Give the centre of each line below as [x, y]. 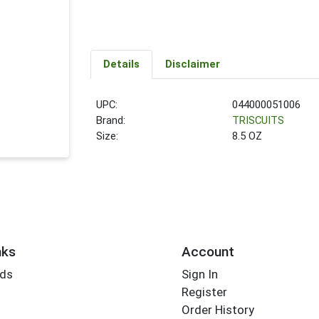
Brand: [111, 121]
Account [208, 251]
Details [121, 64]
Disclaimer [192, 64]
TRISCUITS [258, 121]
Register [204, 292]
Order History [218, 310]
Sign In [199, 274]
